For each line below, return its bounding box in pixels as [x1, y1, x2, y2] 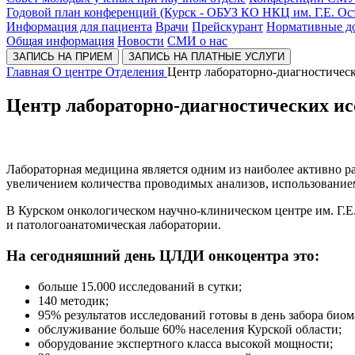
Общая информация [6, 34, 114, 48]
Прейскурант [192, 20, 263, 34]
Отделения [105, 65, 164, 79]
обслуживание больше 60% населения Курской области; [38, 322, 342, 336]
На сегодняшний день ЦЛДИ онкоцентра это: [6, 246, 319, 264]
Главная [6, 65, 49, 79]
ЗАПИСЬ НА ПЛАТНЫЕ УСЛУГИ [128, 51, 284, 63]
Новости [117, 34, 164, 48]
